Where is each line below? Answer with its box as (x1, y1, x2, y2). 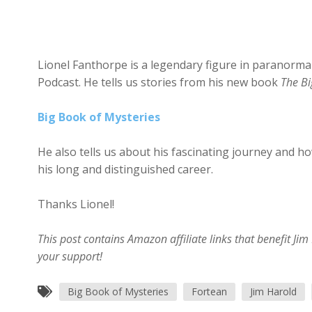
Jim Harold (249, 285, 297, 299)
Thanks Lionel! (37, 196, 114, 212)
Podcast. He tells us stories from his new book (37, 75, 281, 91)
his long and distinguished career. (37, 162, 213, 178)
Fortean (191, 285, 227, 299)
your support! (37, 249, 102, 265)
